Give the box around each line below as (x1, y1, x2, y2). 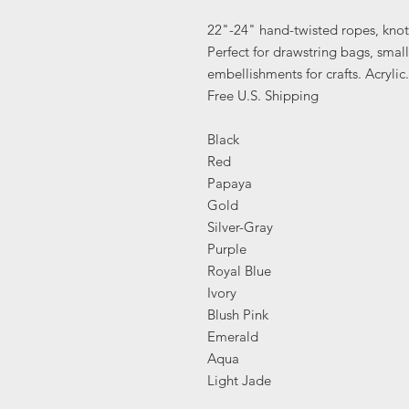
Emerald (207, 327, 258, 345)
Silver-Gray (207, 217, 273, 236)
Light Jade (207, 371, 271, 389)
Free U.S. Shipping (207, 86, 319, 104)
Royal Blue (207, 261, 271, 279)
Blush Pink (207, 305, 268, 323)
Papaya (207, 173, 252, 192)
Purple (207, 239, 246, 257)
